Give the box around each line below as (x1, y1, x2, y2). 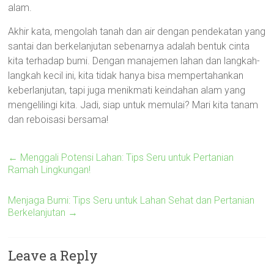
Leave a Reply (8, 246, 98, 264)
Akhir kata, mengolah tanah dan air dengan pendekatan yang (8, 26, 266, 37)
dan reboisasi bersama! (8, 114, 109, 125)
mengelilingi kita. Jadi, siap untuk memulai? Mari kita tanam (8, 99, 259, 111)
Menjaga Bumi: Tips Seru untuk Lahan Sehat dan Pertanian (8, 194, 255, 206)
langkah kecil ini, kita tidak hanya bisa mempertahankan (8, 70, 244, 81)
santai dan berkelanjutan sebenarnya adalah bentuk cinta (8, 40, 250, 52)
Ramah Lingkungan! (8, 164, 91, 176)
